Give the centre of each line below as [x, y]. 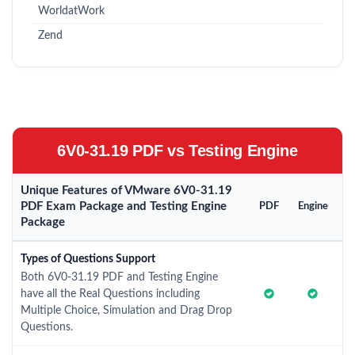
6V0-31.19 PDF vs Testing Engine [177, 151]
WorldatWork [71, 11]
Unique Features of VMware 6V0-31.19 [126, 191]
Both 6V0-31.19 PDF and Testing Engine [119, 277]
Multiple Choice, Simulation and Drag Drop [126, 311]
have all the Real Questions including [110, 294]
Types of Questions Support [88, 259]
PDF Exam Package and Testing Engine [124, 206]
